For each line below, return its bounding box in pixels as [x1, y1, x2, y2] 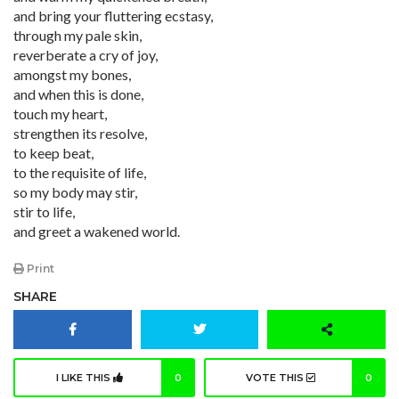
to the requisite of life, [13, 164, 146, 181]
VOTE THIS [245, 371, 306, 385]
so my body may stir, [13, 183, 137, 200]
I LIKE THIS [56, 371, 113, 385]
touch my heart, [13, 105, 107, 122]
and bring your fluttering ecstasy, [13, 7, 213, 24]
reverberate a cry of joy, [13, 46, 158, 63]
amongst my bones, [13, 66, 131, 83]
